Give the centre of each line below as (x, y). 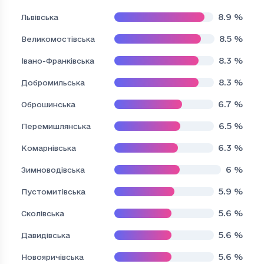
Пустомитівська (53, 191)
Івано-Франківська (58, 60)
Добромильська (53, 82)
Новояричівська (52, 257)
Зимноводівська (53, 169)
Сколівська (43, 213)
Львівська (40, 17)
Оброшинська (48, 104)
